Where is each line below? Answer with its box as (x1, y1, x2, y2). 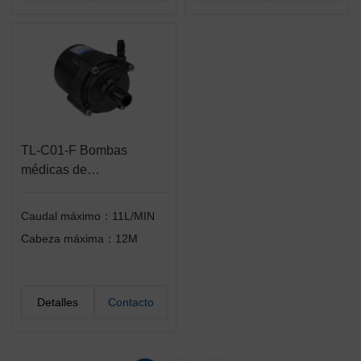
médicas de (21, 163, 87, 177)
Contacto (108, 296, 154, 309)
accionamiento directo (21, 182, 147, 197)
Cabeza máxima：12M (21, 232, 138, 246)
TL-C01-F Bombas (21, 143, 127, 158)
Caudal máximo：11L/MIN (21, 210, 155, 223)
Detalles (37, 296, 78, 309)
